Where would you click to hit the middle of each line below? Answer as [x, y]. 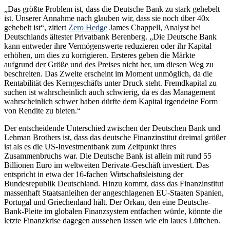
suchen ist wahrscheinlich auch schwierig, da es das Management [110, 92]
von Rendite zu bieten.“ [42, 110]
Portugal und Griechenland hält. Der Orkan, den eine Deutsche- [107, 202]
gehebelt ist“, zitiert [36, 27]
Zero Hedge [88, 27]
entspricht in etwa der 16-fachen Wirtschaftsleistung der [94, 174]
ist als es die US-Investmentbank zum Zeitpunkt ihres [90, 146]
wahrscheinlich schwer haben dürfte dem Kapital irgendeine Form [111, 101]
